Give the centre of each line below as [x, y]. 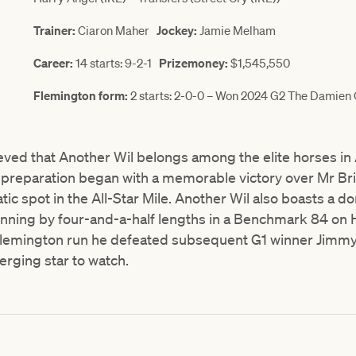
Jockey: [178, 31]
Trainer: [54, 31]
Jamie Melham [238, 31]
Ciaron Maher [116, 31]
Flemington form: [81, 96]
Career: [53, 63]
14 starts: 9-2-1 [116, 63]
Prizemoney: [193, 63]
